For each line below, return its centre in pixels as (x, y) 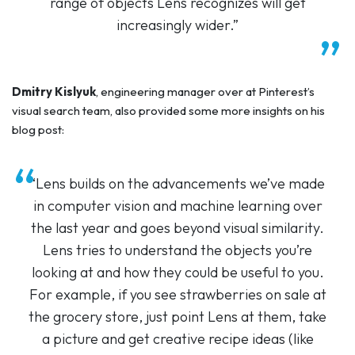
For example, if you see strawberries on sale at (177, 294)
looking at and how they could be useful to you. (177, 272)
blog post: (38, 129)
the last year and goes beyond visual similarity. (177, 227)
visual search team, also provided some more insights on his (168, 110)
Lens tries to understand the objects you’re (177, 250)
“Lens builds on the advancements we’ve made (177, 183)
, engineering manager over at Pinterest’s (205, 91)
